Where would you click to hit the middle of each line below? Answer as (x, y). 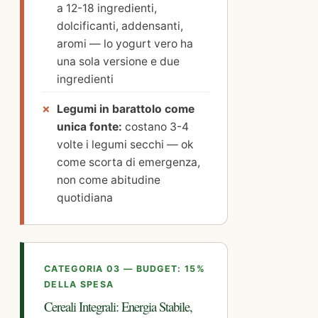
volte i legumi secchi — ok (125, 144)
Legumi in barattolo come (126, 109)
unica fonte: (89, 126)
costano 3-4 (155, 126)
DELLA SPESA (79, 284)
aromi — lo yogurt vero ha (125, 43)
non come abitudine (109, 180)
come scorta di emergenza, (128, 162)
